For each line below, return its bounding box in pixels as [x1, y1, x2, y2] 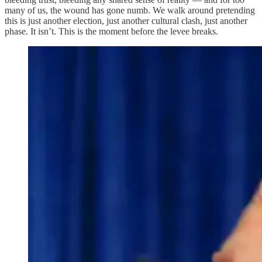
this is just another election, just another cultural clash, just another [5, 15, 247, 26]
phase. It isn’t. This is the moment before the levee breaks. [5, 26, 218, 36]
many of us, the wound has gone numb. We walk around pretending [5, 5, 255, 15]
